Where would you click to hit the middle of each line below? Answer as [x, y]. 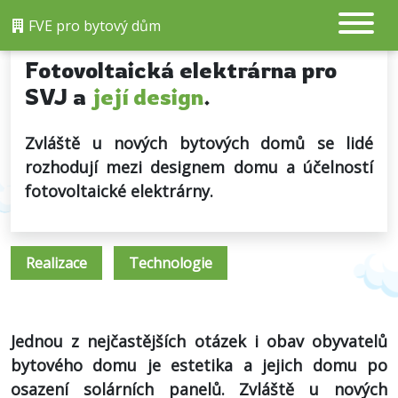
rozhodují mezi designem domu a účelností [199, 167]
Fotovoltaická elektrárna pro [181, 70]
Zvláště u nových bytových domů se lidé [199, 143]
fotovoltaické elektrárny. [119, 191]
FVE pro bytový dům [93, 25]
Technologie [171, 263]
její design [147, 96]
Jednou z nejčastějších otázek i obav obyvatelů [199, 341]
